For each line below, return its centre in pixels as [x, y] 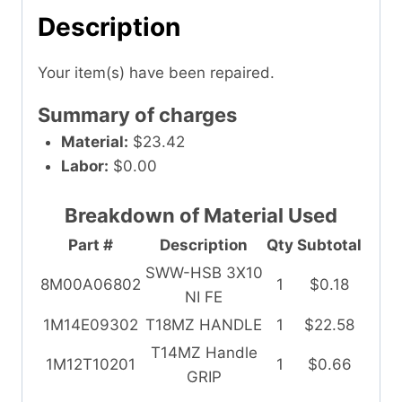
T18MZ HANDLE [204, 325]
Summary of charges [137, 114]
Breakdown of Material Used [201, 216]
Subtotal [329, 245]
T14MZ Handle [204, 353]
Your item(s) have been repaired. [156, 72]
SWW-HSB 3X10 [204, 273]
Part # [91, 245]
